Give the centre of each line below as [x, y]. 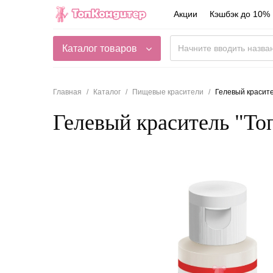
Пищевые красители [168, 92]
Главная [67, 92]
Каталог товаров [100, 48]
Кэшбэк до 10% [240, 14]
